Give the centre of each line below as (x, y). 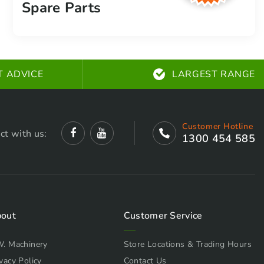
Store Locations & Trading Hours (188, 245)
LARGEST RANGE (214, 75)
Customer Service (163, 216)
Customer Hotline (218, 127)
